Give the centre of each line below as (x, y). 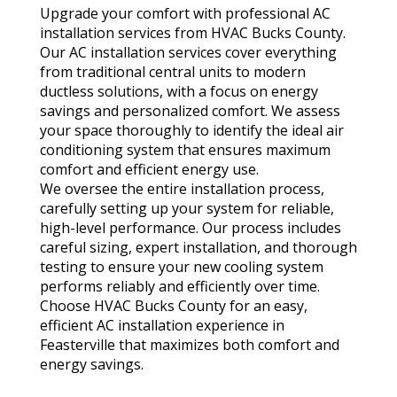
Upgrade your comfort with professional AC (185, 14)
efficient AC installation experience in (162, 326)
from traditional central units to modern (172, 72)
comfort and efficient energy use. (149, 170)
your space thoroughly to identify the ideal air (191, 131)
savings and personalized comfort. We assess (190, 111)
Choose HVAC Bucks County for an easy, (173, 306)
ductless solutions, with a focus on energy (179, 92)
